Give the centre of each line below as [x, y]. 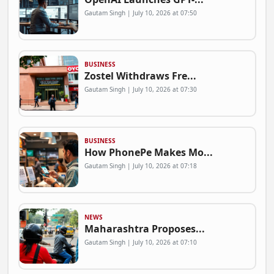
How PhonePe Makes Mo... [148, 153]
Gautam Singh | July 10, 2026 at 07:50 [140, 13]
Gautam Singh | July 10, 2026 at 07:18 [140, 166]
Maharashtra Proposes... [144, 229]
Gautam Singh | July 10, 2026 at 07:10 [140, 243]
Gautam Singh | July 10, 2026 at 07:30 [140, 90]
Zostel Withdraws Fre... [140, 76]
